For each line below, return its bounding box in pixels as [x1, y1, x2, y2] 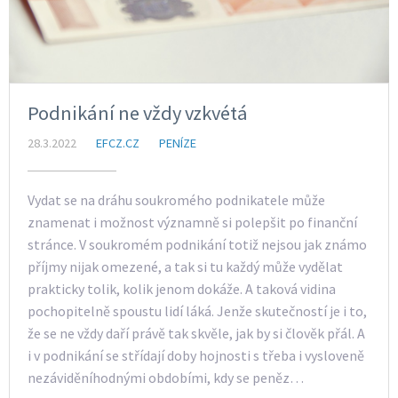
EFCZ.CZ [96, 135, 139, 152]
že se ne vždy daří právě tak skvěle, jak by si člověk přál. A [28, 324, 365, 343]
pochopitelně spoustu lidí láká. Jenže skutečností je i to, [28, 302, 367, 321]
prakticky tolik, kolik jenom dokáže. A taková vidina [28, 280, 336, 298]
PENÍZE [159, 135, 196, 152]
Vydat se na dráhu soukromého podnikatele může [28, 191, 325, 210]
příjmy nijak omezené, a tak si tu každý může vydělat [28, 258, 343, 276]
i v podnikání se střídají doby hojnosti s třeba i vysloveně [28, 346, 364, 365]
